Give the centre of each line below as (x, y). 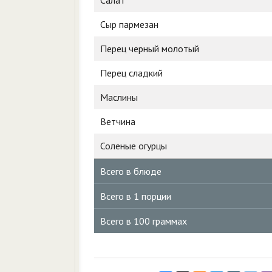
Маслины (119, 97)
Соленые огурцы (134, 146)
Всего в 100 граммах (144, 221)
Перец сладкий (131, 73)
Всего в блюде (131, 171)
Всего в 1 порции (136, 196)
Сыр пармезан (129, 24)
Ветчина (118, 121)
